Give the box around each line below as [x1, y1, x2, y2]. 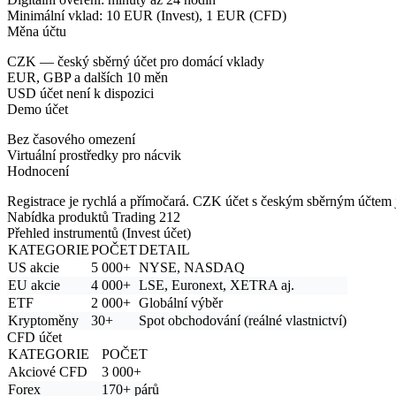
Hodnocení [7, 163, 69, 179]
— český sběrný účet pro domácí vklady [36, 53, 264, 69]
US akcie [8, 259, 59, 275]
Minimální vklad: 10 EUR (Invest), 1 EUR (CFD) [7, 7, 286, 23]
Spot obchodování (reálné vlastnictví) [139, 312, 346, 328]
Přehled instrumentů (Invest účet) [7, 225, 191, 240]
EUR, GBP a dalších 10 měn [7, 69, 168, 85]
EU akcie [8, 277, 60, 293]
